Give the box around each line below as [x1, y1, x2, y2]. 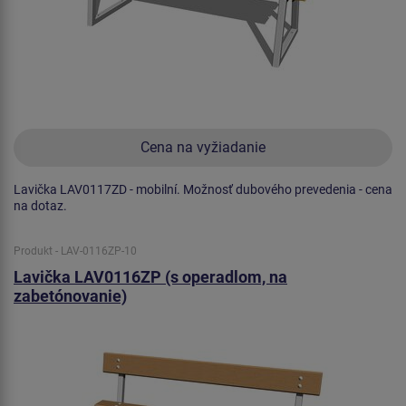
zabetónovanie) [14, 286, 127, 306]
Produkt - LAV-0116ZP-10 [14, 245, 137, 258]
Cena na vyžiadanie [140, 139, 266, 157]
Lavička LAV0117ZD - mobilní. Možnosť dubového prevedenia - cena [14, 182, 392, 198]
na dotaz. [14, 198, 67, 214]
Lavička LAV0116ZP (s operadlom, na [14, 267, 287, 287]
